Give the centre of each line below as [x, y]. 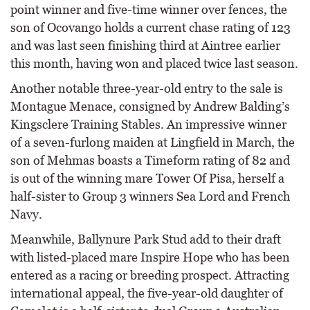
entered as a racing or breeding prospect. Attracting [150, 275]
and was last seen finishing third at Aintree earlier [145, 45]
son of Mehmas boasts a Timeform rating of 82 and [150, 160]
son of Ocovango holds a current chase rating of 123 [151, 27]
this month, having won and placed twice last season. [154, 63]
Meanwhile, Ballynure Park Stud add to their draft [146, 239]
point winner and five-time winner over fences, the [149, 9]
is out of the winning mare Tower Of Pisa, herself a [147, 178]
